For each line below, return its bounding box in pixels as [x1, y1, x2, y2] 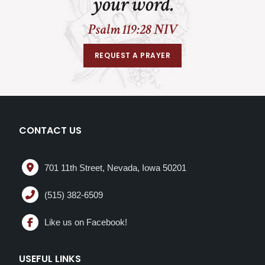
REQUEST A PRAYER [94, 50, 171, 61]
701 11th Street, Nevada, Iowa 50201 [44, 162, 186, 173]
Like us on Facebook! [44, 217, 127, 228]
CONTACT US [19, 124, 82, 138]
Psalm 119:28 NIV [88, 20, 177, 39]
